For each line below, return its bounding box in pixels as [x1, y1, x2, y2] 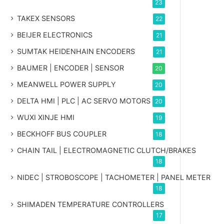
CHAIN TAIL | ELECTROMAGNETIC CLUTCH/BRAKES [17, 145, 196, 154]
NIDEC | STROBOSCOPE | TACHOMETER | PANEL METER [17, 172, 211, 181]
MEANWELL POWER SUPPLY [17, 79, 116, 88]
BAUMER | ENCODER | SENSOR [17, 63, 124, 72]
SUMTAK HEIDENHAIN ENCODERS [17, 46, 135, 55]
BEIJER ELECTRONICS [17, 30, 93, 39]
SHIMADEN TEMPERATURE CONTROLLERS [17, 199, 164, 208]
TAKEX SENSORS [17, 13, 75, 22]
